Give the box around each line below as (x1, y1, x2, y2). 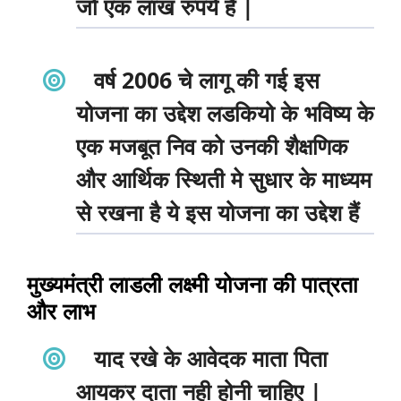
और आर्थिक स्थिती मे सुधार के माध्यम (76, 164, 371, 195)
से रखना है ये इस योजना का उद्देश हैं (76, 197, 359, 228)
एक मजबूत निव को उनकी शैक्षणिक (76, 131, 348, 162)
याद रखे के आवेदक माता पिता (87, 342, 328, 373)
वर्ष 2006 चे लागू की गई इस (87, 64, 320, 96)
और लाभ (27, 294, 95, 326)
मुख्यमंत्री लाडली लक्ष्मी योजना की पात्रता (27, 268, 358, 299)
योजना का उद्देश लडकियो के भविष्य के (76, 98, 374, 129)
